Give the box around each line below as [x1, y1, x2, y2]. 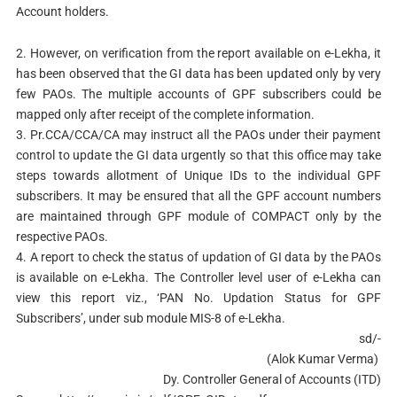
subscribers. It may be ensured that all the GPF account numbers [15, 188, 382, 203]
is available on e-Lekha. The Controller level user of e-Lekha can [15, 269, 382, 284]
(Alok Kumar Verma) [267, 351, 382, 366]
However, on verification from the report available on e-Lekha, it [29, 45, 382, 60]
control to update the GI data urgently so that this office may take [15, 147, 382, 162]
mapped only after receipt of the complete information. [15, 106, 315, 121]
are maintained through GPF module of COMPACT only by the [15, 208, 382, 223]
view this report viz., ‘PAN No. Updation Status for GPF [15, 290, 382, 305]
